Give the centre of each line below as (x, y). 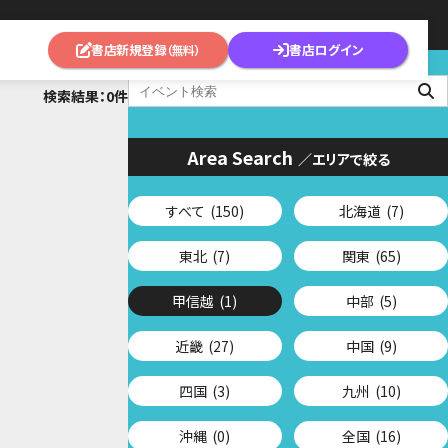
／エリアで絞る (343, 158)
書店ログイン (326, 49)
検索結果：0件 (85, 96)
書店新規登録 (129, 49)
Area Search (239, 156)
